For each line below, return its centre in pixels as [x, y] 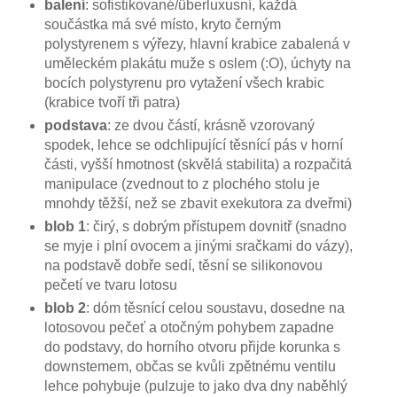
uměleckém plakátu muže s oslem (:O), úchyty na [197, 64]
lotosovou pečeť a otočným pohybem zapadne [189, 327]
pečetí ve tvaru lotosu [110, 285]
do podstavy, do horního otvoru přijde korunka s [192, 346]
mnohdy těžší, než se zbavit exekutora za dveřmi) [198, 204]
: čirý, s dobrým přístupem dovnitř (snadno [216, 226]
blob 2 [65, 307]
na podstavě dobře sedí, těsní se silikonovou [183, 265]
